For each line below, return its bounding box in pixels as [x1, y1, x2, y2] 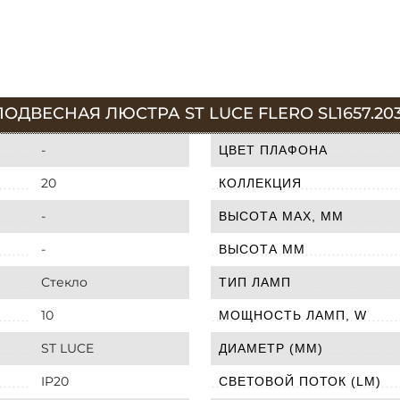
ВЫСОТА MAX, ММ [219, 208, 344, 223]
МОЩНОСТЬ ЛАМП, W [219, 307, 367, 322]
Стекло [41, 273, 87, 290]
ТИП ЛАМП [219, 274, 291, 289]
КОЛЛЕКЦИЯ [219, 175, 302, 190]
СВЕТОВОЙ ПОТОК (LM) [219, 373, 381, 388]
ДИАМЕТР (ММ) [219, 340, 323, 355]
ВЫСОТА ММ [219, 241, 305, 256]
